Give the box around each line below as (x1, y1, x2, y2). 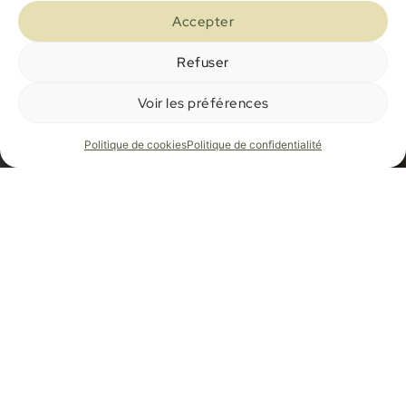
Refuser (177, 53, 229, 72)
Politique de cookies (84, 138, 187, 151)
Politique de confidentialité (187, 138, 322, 151)
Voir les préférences (137, 93, 269, 112)
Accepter (172, 12, 234, 31)
